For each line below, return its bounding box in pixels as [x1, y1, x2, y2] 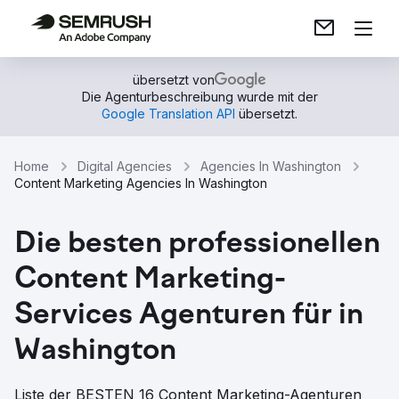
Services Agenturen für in [14, 300, 363, 332]
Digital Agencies [77, 159, 172, 174]
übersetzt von [133, 72, 215, 87]
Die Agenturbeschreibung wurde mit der [81, 89, 318, 104]
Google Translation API [102, 106, 235, 121]
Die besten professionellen [14, 229, 380, 261]
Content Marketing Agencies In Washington [14, 175, 267, 191]
